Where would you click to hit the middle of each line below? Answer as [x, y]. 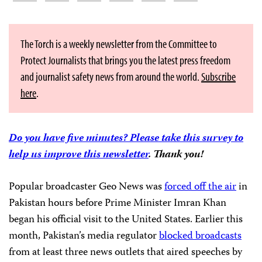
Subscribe [218, 77]
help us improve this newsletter [79, 155]
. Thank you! [176, 155]
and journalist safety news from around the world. [111, 77]
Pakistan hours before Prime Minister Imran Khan [118, 204]
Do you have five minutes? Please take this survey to [126, 139]
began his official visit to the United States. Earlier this [126, 220]
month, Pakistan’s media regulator [84, 237]
